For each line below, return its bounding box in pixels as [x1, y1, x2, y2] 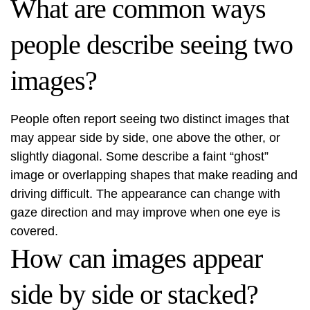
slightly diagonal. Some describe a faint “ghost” [10, 149, 268, 163]
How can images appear [10, 243, 262, 274]
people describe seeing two [10, 29, 293, 60]
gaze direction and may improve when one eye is [10, 206, 280, 219]
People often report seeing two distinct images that [10, 112, 289, 126]
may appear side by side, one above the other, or [10, 131, 280, 145]
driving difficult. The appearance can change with [10, 187, 280, 201]
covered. [10, 224, 58, 238]
